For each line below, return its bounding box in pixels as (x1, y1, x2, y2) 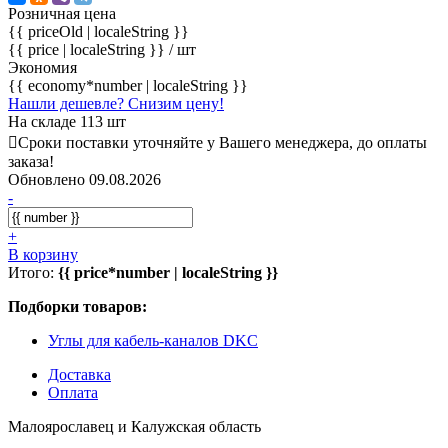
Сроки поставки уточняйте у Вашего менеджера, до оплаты (18, 133, 427, 151)
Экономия (8, 58, 77, 76)
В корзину (8, 245, 78, 263)
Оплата (48, 383, 98, 401)
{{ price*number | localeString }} (58, 263, 278, 281)
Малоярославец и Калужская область (8, 417, 261, 435)
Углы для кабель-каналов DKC (48, 331, 258, 349)
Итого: (8, 263, 58, 281)
